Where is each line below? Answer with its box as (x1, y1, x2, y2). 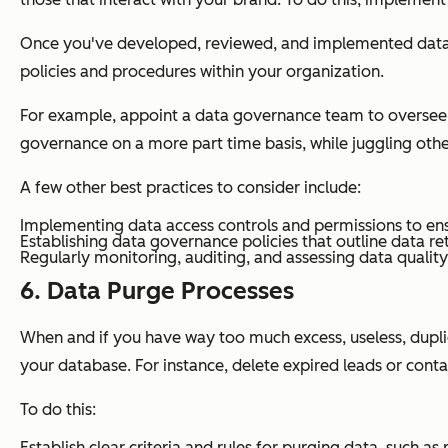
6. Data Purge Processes (20, 275, 294, 305)
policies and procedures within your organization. (20, 61, 384, 81)
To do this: (20, 399, 96, 419)
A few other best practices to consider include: (20, 177, 361, 197)
